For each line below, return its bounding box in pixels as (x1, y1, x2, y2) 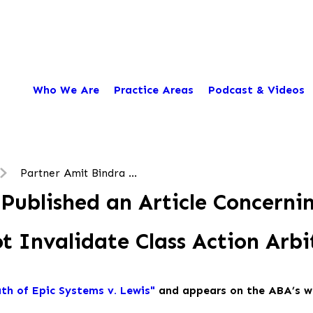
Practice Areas (113, 82, 194, 96)
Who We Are (32, 82, 99, 96)
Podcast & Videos (208, 82, 305, 96)
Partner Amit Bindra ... (20, 166, 137, 180)
